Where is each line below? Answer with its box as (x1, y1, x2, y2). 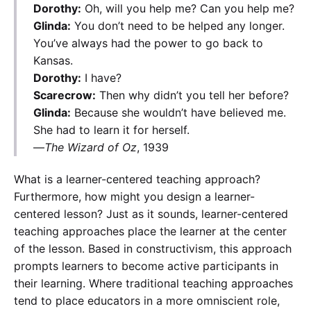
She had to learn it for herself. (33, 122, 190, 137)
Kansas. (33, 53, 73, 67)
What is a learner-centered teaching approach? (14, 172, 260, 187)
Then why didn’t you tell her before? (96, 87, 289, 102)
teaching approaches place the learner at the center (14, 224, 287, 239)
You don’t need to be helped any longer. (71, 18, 285, 33)
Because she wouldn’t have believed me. (71, 105, 286, 119)
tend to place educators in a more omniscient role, (14, 294, 280, 308)
